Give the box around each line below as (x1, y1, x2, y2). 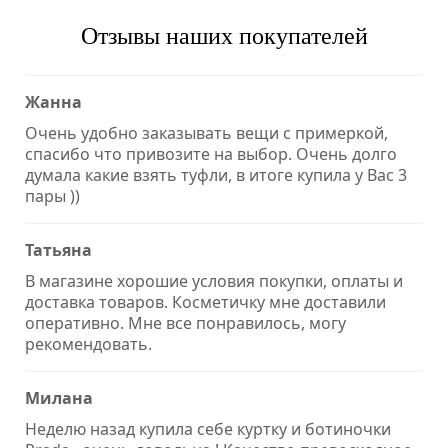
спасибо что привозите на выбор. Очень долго (25, 143, 397, 166)
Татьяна (25, 239, 92, 262)
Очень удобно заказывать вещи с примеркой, (25, 122, 388, 145)
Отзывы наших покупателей (80, 23, 368, 50)
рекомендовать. (25, 333, 152, 356)
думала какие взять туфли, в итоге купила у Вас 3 (25, 164, 407, 187)
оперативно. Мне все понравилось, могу (25, 312, 346, 335)
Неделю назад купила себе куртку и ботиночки (25, 418, 391, 441)
